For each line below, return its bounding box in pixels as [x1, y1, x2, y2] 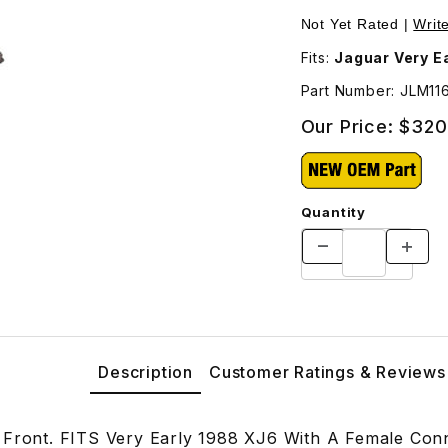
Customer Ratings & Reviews [209, 361, 446, 382]
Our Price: [300, 115, 400, 137]
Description [98, 361, 193, 382]
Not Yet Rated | [300, 15, 414, 32]
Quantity [300, 203, 366, 220]
